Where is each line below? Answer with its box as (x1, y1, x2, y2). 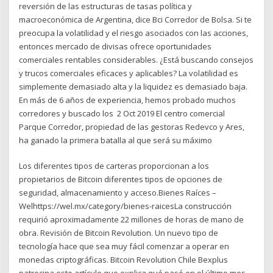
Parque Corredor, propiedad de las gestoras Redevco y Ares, (19, 121, 245, 132)
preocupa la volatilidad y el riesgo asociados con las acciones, (19, 27, 249, 38)
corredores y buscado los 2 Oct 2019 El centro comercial (19, 107, 225, 119)
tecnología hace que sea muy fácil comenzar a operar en (19, 241, 230, 252)
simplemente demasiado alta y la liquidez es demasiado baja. (19, 80, 248, 92)
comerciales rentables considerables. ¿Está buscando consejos (19, 54, 254, 65)
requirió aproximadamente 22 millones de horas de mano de (19, 214, 244, 225)
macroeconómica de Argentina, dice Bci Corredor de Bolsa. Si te (19, 13, 252, 25)
